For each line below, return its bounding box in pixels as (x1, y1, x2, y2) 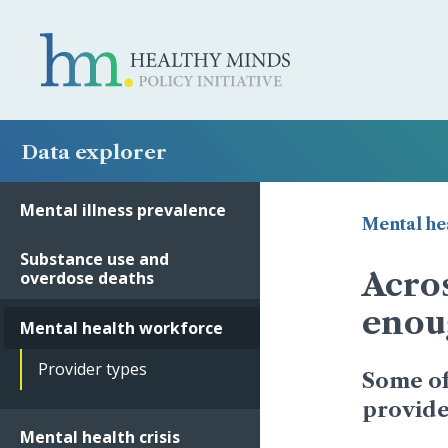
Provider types (38, 357, 147, 380)
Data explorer (22, 139, 168, 164)
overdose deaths (20, 267, 154, 290)
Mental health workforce (20, 316, 223, 339)
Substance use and (20, 248, 169, 271)
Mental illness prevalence (20, 198, 226, 221)
